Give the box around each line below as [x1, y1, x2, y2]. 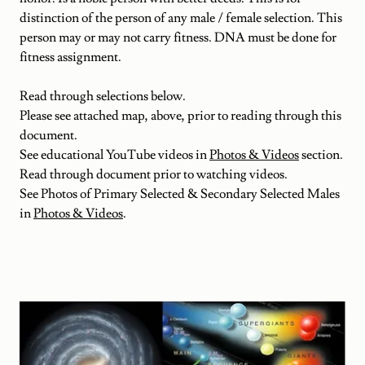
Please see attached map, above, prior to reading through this [20, 107, 341, 124]
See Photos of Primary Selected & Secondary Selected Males [20, 185, 340, 202]
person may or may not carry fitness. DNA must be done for [20, 29, 336, 46]
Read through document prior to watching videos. [20, 165, 290, 182]
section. [299, 146, 343, 163]
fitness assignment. [20, 48, 121, 65]
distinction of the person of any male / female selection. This [20, 9, 342, 26]
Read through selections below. [20, 87, 186, 104]
